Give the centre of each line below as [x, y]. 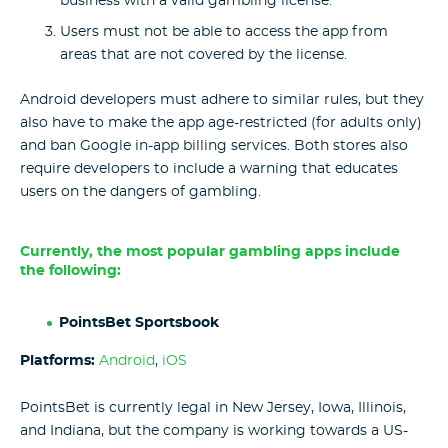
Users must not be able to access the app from [224, 32]
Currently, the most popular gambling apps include [210, 251]
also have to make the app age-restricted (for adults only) [221, 122]
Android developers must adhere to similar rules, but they [222, 99]
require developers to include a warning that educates [209, 168]
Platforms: [57, 361]
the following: [70, 270]
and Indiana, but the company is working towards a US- [214, 430]
